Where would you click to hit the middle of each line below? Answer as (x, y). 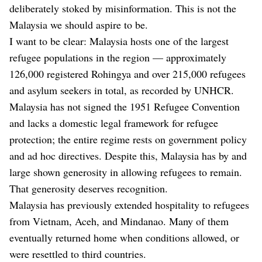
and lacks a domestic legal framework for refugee (114, 123)
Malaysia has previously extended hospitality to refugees (129, 205)
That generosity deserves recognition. (89, 189)
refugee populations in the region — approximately (118, 58)
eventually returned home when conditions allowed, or (124, 238)
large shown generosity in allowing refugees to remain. (126, 172)
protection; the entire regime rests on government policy (128, 139)
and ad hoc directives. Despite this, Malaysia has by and (128, 156)
